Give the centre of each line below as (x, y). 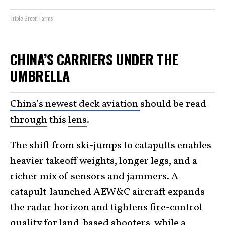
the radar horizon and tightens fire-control (106, 208)
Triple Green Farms (32, 18)
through (29, 120)
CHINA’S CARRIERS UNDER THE (94, 59)
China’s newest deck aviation (75, 105)
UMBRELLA (42, 75)
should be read (173, 105)
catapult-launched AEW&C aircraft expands (107, 193)
